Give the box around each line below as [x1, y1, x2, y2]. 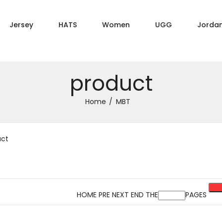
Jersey [9, 20, 33, 30]
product [69, 69, 153, 98]
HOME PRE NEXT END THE [77, 190, 158, 200]
